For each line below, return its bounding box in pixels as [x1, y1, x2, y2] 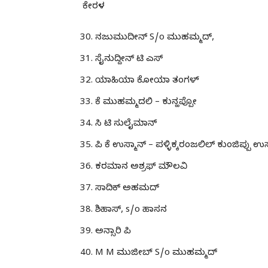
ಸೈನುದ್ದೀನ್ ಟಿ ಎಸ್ [95, 53, 163, 66]
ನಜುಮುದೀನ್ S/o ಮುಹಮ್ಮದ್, [95, 32, 214, 44]
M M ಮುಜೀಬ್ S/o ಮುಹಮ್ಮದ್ [95, 247, 217, 260]
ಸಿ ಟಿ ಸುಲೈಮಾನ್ [95, 118, 157, 130]
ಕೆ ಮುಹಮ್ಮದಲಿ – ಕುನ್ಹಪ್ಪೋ [95, 96, 197, 109]
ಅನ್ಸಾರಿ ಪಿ [95, 226, 131, 238]
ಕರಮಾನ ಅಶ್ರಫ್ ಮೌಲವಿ [95, 161, 187, 173]
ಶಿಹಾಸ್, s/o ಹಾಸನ [95, 204, 167, 217]
